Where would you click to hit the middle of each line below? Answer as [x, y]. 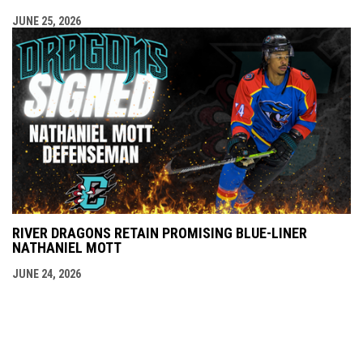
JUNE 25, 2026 [47, 21]
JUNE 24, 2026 [47, 274]
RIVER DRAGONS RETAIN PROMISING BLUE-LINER [160, 233]
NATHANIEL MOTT [67, 248]
